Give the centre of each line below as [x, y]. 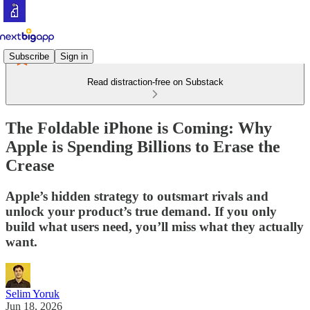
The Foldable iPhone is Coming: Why [139, 128]
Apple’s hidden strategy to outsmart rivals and [137, 196]
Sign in [74, 56]
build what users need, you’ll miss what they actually [155, 226]
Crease [30, 165]
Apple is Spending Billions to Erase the [143, 146]
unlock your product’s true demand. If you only [141, 211]
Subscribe [29, 56]
